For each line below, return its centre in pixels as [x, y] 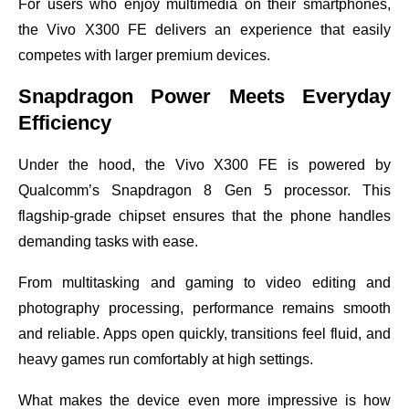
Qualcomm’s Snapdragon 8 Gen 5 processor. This [204, 190]
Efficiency [65, 123]
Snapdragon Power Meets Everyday [204, 96]
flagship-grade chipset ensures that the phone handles [204, 216]
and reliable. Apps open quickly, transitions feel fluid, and [204, 334]
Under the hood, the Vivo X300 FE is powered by [204, 165]
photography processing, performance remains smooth [204, 308]
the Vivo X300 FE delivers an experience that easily [204, 30]
